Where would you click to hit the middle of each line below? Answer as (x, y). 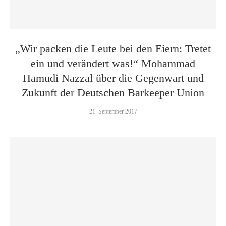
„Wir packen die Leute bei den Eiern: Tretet (113, 49)
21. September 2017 (113, 111)
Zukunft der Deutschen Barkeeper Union (113, 93)
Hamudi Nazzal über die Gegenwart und (113, 78)
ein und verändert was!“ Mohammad (113, 63)
